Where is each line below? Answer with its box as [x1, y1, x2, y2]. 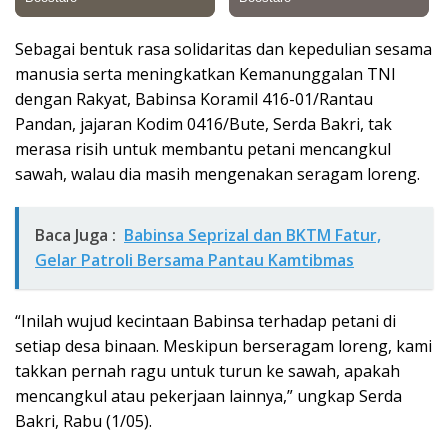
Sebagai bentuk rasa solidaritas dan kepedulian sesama [15, 38, 432, 61]
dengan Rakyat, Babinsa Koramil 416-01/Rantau [15, 88, 373, 111]
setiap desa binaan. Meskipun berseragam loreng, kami [15, 335, 432, 358]
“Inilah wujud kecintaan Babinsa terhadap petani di [15, 310, 396, 333]
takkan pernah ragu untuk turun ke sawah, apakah [15, 360, 400, 383]
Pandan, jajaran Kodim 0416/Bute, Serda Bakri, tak [15, 113, 392, 136]
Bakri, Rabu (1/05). [15, 410, 152, 433]
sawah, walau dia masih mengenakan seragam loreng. [15, 163, 420, 186]
